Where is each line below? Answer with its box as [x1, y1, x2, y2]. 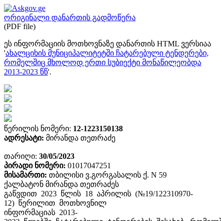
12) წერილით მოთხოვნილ [4, 199, 107, 207]
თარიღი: [4, 152, 39, 160]
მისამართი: [4, 171, 49, 179]
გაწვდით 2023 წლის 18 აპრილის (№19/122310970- [4, 189, 193, 198]
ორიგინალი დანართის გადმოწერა [4, 13, 136, 22]
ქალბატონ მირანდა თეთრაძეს [4, 180, 119, 188]
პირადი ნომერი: [4, 161, 68, 170]
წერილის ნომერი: [4, 124, 73, 133]
